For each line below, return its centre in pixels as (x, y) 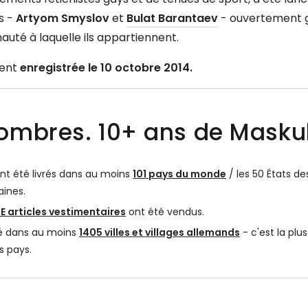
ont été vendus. (165, 212)
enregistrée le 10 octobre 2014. (106, 68)
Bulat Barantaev (172, 19)
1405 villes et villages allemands (159, 233)
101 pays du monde (179, 174)
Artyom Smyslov (63, 19)
